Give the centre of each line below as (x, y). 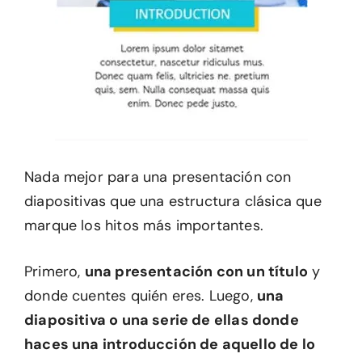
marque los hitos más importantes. (144, 225)
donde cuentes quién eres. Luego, (141, 296)
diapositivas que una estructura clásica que (173, 201)
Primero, (55, 271)
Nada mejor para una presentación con (158, 177)
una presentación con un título (196, 271)
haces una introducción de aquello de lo (170, 344)
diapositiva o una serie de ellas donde (162, 320)
